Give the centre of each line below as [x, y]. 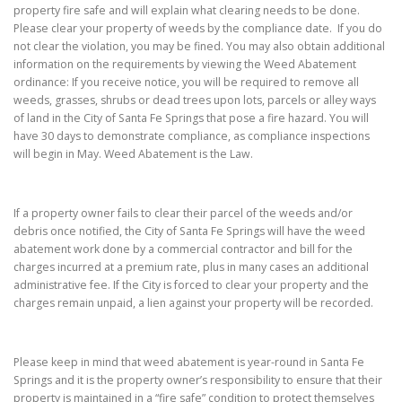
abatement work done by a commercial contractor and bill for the [183, 249]
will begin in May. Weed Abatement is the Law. [133, 153]
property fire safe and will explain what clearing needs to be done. [187, 10]
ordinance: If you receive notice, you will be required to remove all [186, 82]
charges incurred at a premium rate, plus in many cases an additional [191, 267]
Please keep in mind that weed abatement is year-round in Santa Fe [189, 363]
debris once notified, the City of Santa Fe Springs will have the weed [189, 231]
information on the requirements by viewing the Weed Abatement [185, 64]
